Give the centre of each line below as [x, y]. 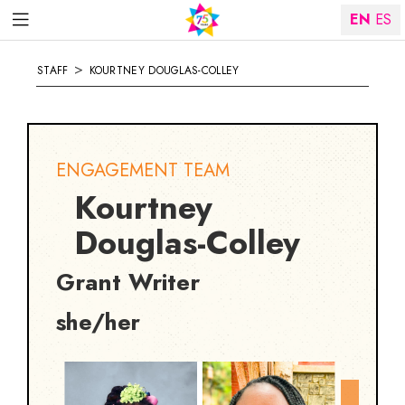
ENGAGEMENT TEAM [143, 170]
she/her [98, 322]
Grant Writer [128, 282]
